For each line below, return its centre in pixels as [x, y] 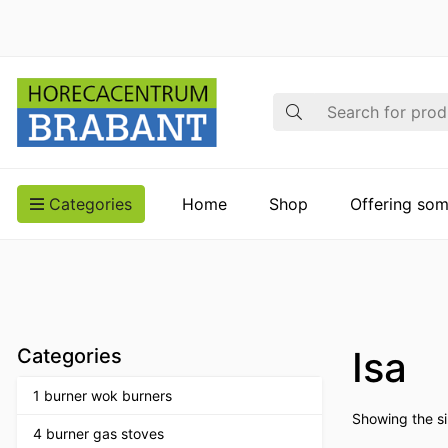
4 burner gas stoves [98, 433]
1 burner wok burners [102, 395]
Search [298, 104]
